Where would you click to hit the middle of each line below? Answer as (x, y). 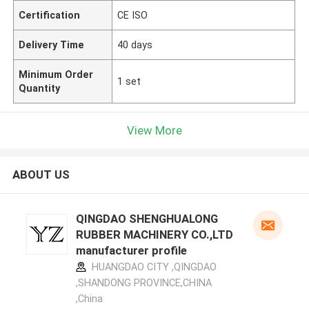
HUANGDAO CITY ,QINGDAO (152, 267)
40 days (135, 44)
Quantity (40, 88)
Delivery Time (52, 44)
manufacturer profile (131, 251)
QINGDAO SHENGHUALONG (147, 219)
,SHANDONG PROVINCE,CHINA (143, 283)
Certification (50, 15)
